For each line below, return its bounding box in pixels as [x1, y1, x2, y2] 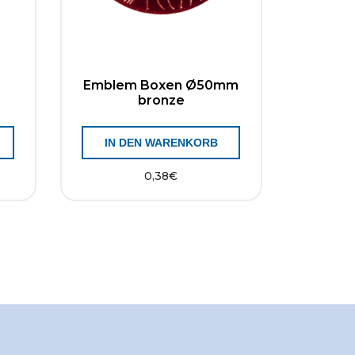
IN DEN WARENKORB [104, 136, 218, 149]
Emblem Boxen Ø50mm [83, 78, 239, 93]
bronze [137, 93, 185, 108]
